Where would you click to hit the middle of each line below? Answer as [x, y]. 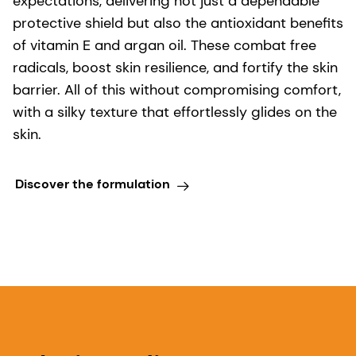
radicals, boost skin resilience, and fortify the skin [175, 68]
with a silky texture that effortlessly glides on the [175, 112]
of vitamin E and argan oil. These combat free [164, 46]
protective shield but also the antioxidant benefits [178, 23]
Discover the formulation [92, 184]
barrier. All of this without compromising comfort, [177, 90]
